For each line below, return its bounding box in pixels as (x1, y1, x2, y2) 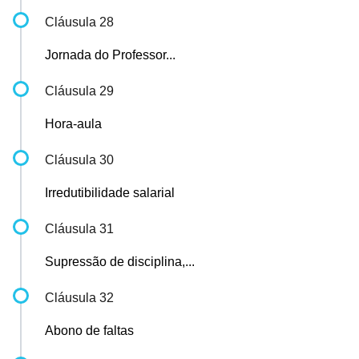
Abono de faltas (45, 324, 134, 337)
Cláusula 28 (45, 15, 114, 29)
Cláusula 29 (45, 84, 114, 98)
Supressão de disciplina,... (45, 255, 195, 268)
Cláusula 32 (45, 291, 114, 305)
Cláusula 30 (45, 153, 114, 167)
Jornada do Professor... (45, 48, 175, 62)
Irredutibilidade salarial (45, 186, 175, 200)
